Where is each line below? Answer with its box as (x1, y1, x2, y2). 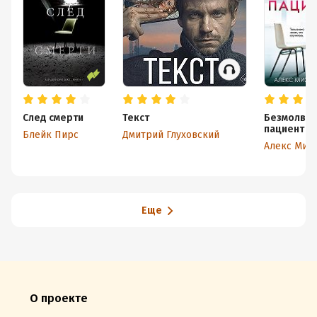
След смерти (23, 112, 83, 124)
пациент (264, 123, 304, 135)
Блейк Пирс (23, 129, 79, 141)
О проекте (30, 292, 88, 305)
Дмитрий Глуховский (122, 129, 219, 141)
